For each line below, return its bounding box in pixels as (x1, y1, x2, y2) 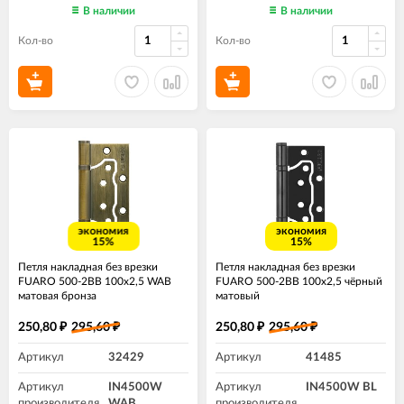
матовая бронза (18, 290, 96, 302)
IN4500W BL (306, 381, 377, 394)
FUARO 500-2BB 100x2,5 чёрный (216, 276, 382, 288)
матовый (216, 290, 260, 302)
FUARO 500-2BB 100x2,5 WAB (18, 276, 171, 288)
